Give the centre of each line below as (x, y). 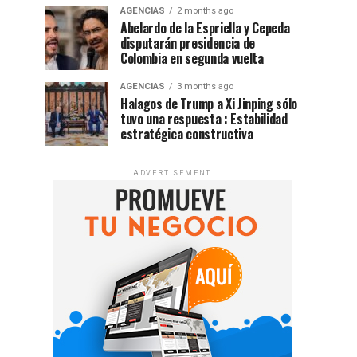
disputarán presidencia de (188, 43)
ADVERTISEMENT (172, 173)
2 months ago (205, 10)
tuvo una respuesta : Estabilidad (204, 118)
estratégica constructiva (187, 133)
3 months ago (205, 86)
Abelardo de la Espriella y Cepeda (205, 27)
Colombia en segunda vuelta (192, 58)
